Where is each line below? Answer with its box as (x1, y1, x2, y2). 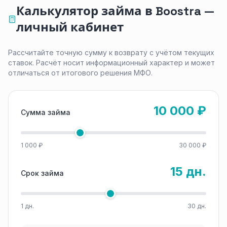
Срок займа (21, 169, 64, 177)
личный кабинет (16, 19, 124, 35)
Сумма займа (21, 108, 70, 117)
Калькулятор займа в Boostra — (16, 3, 214, 19)
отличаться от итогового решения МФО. (8, 68, 153, 77)
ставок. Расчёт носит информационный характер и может (8, 58, 215, 67)
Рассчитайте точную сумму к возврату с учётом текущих (8, 48, 214, 57)
